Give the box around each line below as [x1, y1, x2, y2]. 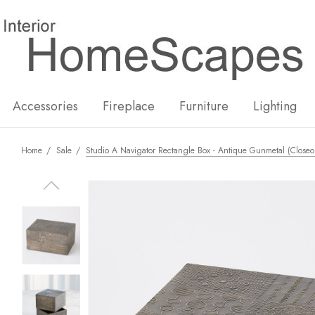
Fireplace [103, 97, 155, 115]
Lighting [253, 97, 297, 115]
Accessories [13, 97, 78, 115]
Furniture [179, 97, 229, 115]
